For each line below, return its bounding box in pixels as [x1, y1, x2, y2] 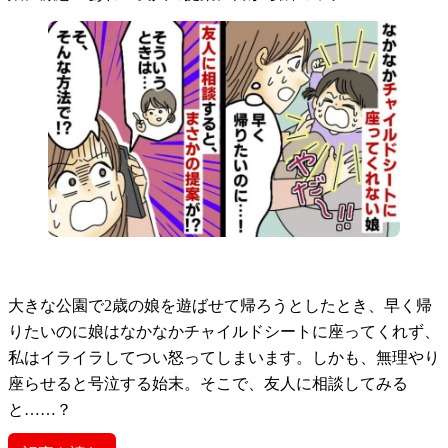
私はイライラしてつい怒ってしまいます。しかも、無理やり [8, 348, 440, 366]
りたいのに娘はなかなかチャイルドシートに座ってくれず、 [8, 322, 440, 340]
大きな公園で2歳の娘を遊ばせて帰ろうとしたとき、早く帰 [8, 296, 432, 314]
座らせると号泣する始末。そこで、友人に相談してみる [8, 374, 408, 392]
